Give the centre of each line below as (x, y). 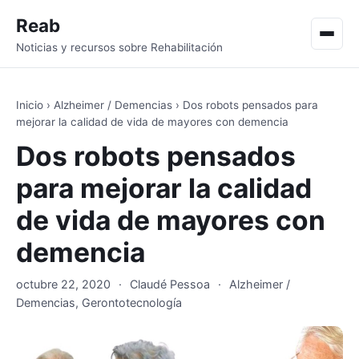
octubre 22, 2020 (63, 284)
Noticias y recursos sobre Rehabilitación (119, 47)
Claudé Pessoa (170, 284)
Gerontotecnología (132, 303)
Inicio (30, 105)
